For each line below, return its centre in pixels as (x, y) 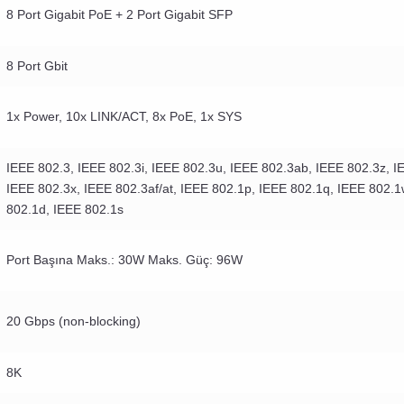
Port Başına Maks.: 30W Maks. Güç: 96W (124, 260)
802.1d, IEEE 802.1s (65, 210)
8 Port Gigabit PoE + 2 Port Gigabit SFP (119, 15)
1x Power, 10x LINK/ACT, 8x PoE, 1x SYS (124, 117)
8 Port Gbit (37, 66)
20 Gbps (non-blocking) (73, 321)
